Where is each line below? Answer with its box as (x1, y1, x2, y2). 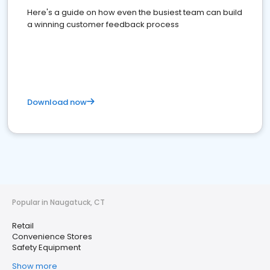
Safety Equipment (12, 242, 81, 253)
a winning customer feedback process (27, 19, 179, 30)
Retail (12, 220, 34, 231)
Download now (27, 96, 87, 108)
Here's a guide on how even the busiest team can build (27, 7, 242, 18)
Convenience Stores (12, 231, 92, 242)
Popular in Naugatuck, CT (12, 197, 105, 207)
